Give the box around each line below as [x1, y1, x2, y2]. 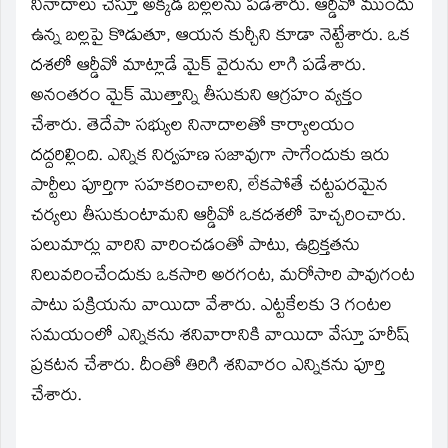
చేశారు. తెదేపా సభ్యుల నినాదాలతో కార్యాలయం [31, 112, 355, 142]
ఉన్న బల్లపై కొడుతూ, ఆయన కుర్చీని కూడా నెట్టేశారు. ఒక [31, 22, 410, 52]
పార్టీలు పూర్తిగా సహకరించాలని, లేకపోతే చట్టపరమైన [31, 172, 388, 202]
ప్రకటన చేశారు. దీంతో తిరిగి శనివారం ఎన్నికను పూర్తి [31, 352, 385, 382]
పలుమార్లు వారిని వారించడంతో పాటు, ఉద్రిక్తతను [31, 232, 360, 262]
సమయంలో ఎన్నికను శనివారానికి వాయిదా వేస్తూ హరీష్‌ [31, 322, 410, 352]
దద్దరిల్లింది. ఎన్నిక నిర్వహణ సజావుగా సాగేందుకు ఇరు [31, 142, 390, 172]
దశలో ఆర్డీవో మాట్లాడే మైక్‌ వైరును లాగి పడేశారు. [31, 52, 366, 82]
